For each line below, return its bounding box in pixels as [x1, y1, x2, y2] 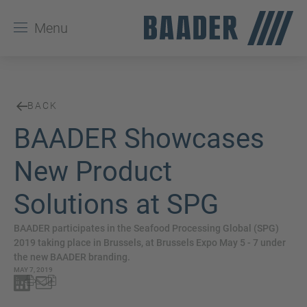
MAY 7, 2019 [14, 266, 53, 273]
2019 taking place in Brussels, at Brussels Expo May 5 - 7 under [14, 237, 286, 248]
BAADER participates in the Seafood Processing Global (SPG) [14, 223, 279, 234]
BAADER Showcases [14, 123, 265, 155]
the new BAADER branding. [14, 251, 130, 262]
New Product [14, 156, 172, 188]
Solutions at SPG [14, 188, 219, 221]
